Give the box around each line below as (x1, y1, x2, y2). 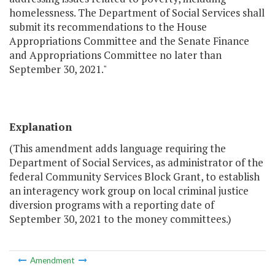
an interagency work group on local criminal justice (9, 184, 249, 198)
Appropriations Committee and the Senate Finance (9, 34, 249, 48)
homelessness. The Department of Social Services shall (9, 6, 265, 20)
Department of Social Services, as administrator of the (9, 155, 263, 170)
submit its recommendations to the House (9, 20, 207, 34)
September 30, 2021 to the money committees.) (9, 212, 231, 227)
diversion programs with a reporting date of (9, 198, 214, 212)
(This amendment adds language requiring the (9, 141, 226, 156)
